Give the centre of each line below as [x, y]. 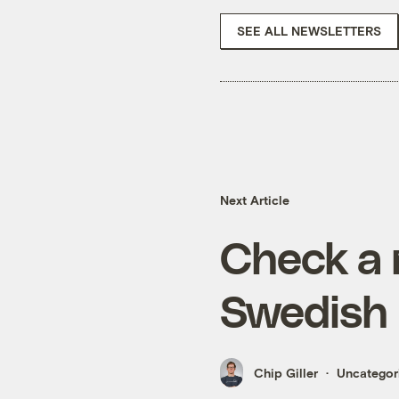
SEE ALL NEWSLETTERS [309, 30]
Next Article [255, 200]
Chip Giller [286, 372]
